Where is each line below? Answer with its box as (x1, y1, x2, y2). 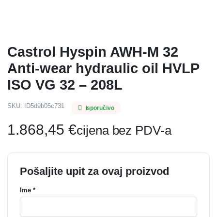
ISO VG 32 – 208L (7, 77, 123, 93)
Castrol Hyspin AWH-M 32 (7, 44, 178, 60)
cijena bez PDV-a (76, 123, 172, 138)
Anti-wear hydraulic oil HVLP (7, 61, 199, 76)
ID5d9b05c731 (24, 102, 64, 109)
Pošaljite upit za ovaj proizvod (20, 165, 169, 177)
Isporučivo (85, 105, 115, 111)
